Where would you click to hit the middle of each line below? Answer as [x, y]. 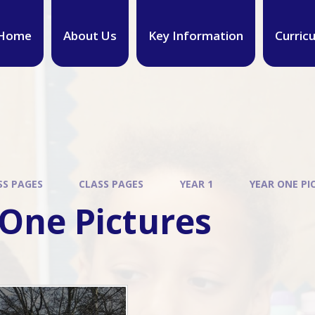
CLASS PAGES [111, 184]
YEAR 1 [196, 184]
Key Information [195, 35]
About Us [90, 35]
